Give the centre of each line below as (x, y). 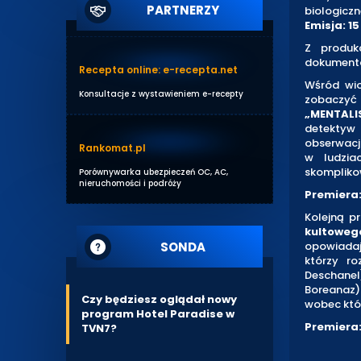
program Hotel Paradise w (158, 314)
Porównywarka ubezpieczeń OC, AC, (154, 172)
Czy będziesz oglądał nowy (159, 299)
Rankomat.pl (112, 148)
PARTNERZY (183, 10)
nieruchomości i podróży (130, 183)
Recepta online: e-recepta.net (158, 70)
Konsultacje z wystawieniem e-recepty (161, 94)
